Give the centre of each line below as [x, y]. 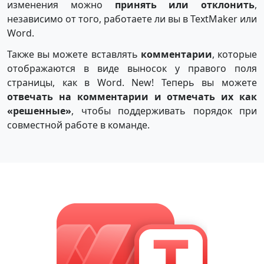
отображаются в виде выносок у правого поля [132, 68]
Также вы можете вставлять [74, 54]
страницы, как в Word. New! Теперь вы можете [132, 82]
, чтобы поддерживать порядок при [164, 110]
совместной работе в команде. [78, 125]
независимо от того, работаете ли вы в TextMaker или [132, 19]
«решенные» [39, 110]
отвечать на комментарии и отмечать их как [132, 96]
